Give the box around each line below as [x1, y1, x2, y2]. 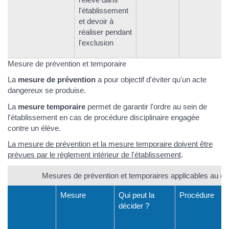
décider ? [119, 201, 149, 210]
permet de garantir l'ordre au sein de [85, 102, 207, 111]
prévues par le [8, 150, 57, 159]
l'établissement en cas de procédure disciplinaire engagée [8, 112, 199, 122]
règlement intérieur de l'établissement [57, 150, 181, 159]
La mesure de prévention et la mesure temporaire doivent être [8, 140, 213, 149]
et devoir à [79, 16, 113, 26]
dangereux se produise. [8, 86, 86, 95]
